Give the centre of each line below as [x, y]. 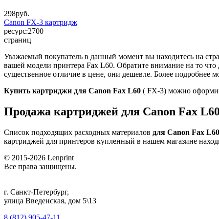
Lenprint [61, 157]
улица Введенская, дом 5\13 [50, 200]
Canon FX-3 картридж [41, 22]
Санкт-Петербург [39, 192]
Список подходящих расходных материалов [78, 132]
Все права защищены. [40, 166]
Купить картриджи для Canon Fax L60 [73, 90]
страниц [18, 40]
